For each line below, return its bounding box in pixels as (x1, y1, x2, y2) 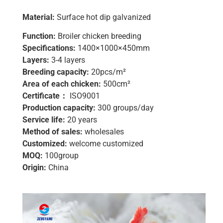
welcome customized (67, 139, 143, 149)
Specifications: (22, 43, 76, 53)
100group (43, 151, 79, 161)
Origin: (22, 163, 46, 173)
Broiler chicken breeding (56, 31, 141, 41)
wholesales (83, 127, 124, 137)
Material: (22, 12, 55, 22)
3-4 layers (49, 55, 85, 65)
